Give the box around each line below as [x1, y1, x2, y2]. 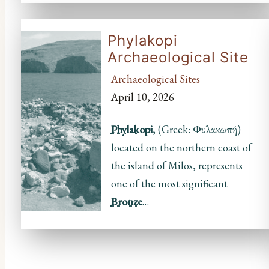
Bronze [110, 195, 142, 209]
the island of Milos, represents [110, 159, 243, 173]
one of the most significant [110, 177, 230, 191]
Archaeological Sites [110, 72, 200, 86]
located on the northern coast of [110, 141, 252, 155]
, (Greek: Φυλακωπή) [152, 122, 241, 137]
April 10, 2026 [110, 90, 174, 104]
